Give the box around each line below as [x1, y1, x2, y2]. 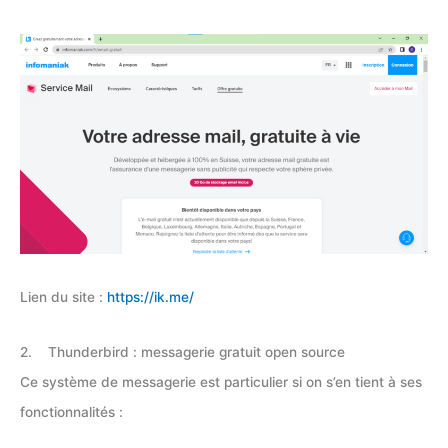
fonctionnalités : [20, 404, 123, 421]
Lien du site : [20, 288, 107, 305]
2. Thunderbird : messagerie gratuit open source [20, 344, 345, 361]
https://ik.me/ [107, 288, 194, 305]
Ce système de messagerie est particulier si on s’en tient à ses [20, 374, 422, 391]
